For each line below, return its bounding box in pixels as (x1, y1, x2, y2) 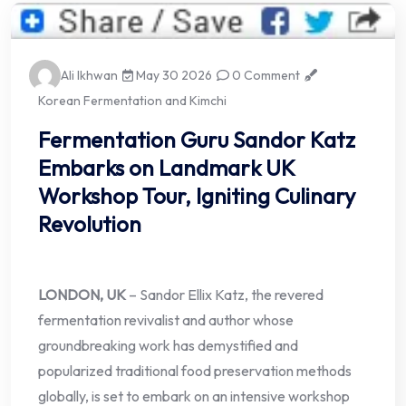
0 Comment (229, 67, 301, 84)
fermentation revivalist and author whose (38, 311, 294, 330)
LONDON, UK (38, 285, 126, 304)
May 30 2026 (133, 67, 213, 84)
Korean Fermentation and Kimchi (38, 92, 227, 110)
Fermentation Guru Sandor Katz (38, 126, 355, 154)
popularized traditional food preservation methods (38, 362, 352, 381)
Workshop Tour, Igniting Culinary (38, 182, 355, 210)
